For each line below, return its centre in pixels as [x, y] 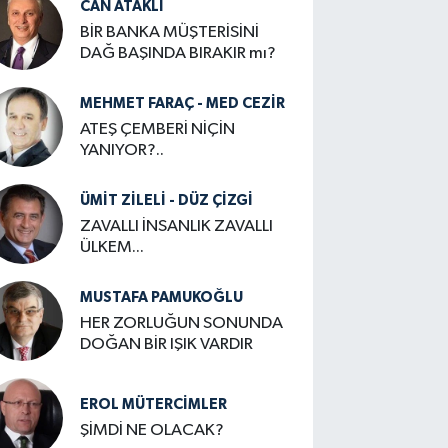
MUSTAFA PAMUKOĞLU [162, 297]
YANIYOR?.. [122, 150]
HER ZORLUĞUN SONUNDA [182, 323]
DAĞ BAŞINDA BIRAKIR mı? [178, 53]
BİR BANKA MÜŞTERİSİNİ [170, 32]
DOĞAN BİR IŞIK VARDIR [167, 344]
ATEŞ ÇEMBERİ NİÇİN [158, 129]
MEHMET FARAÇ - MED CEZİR [183, 103]
